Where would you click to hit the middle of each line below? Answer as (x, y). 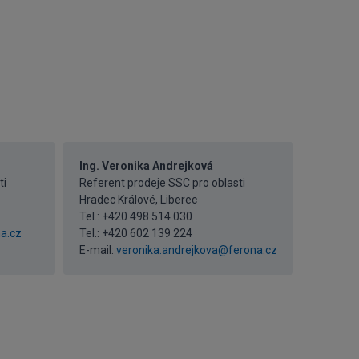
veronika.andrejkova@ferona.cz (196, 250)
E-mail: (97, 250)
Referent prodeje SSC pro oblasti (162, 183)
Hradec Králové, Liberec (138, 200)
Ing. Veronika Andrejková (146, 166)
